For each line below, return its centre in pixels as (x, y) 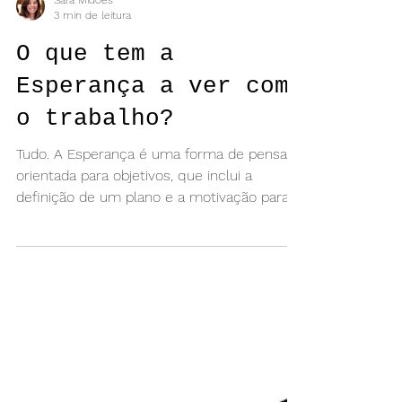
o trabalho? (95, 163)
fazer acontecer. (69, 263)
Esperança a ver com (153, 131)
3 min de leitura (92, 60)
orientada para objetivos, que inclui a (134, 220)
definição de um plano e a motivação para (153, 242)
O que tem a (95, 99)
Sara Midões (83, 45)
